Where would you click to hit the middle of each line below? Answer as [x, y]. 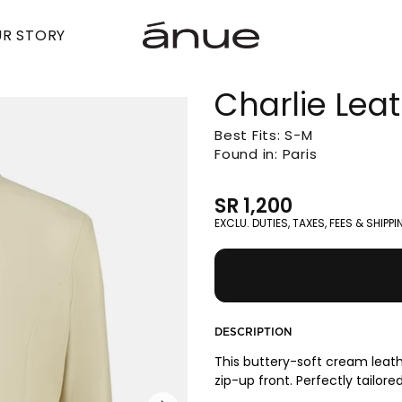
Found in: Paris [266, 154]
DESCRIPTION [253, 332]
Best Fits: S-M [264, 135]
